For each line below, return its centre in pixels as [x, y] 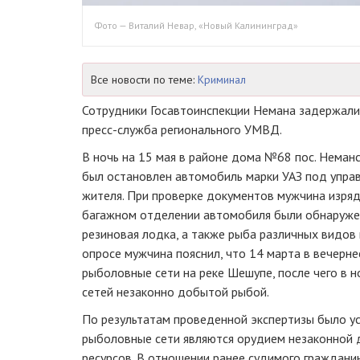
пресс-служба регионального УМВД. [182, 129]
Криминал [222, 79]
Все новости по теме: [144, 79]
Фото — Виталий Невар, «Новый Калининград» [196, 25]
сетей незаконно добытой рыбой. [176, 291]
